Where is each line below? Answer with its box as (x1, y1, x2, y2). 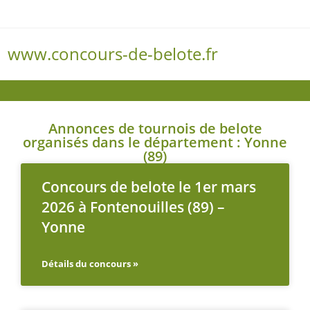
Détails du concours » (42, 257, 138, 270)
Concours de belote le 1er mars (42, 177, 256, 197)
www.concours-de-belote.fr (8, 42, 219, 65)
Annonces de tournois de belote (48, 119, 262, 138)
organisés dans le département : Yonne (23, 133, 287, 152)
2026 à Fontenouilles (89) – (42, 197, 225, 217)
